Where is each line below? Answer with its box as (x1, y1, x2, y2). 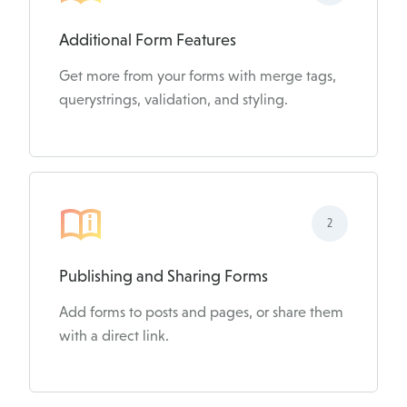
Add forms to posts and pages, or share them (59, 303, 343, 321)
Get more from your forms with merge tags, (59, 67, 336, 85)
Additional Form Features (59, 31, 236, 50)
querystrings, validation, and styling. (59, 91, 288, 109)
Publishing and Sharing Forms (59, 266, 268, 285)
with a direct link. (59, 326, 169, 344)
